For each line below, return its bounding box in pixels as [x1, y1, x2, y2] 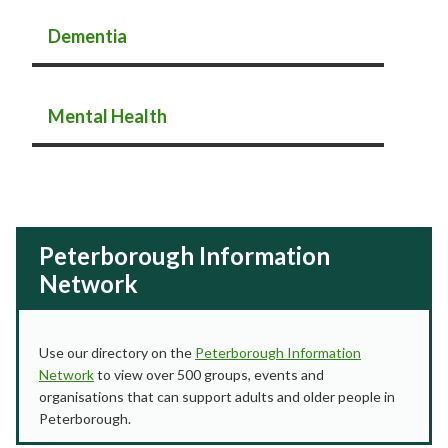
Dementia [48, 25, 127, 47]
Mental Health [48, 105, 167, 127]
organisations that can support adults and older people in [39, 388, 395, 405]
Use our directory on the [39, 344, 195, 361]
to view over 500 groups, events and [94, 366, 324, 383]
